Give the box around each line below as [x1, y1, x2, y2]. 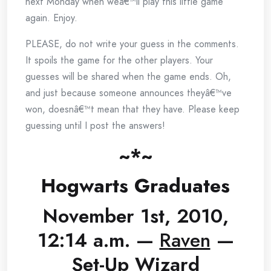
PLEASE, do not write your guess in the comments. [25, 37, 239, 51]
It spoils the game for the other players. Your [25, 53, 213, 68]
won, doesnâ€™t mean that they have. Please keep [25, 102, 240, 117]
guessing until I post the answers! [25, 119, 165, 133]
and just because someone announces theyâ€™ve [25, 86, 232, 100]
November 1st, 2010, [42, 202, 229, 230]
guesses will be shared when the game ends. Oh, [25, 70, 231, 84]
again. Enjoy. [25, 11, 77, 25]
